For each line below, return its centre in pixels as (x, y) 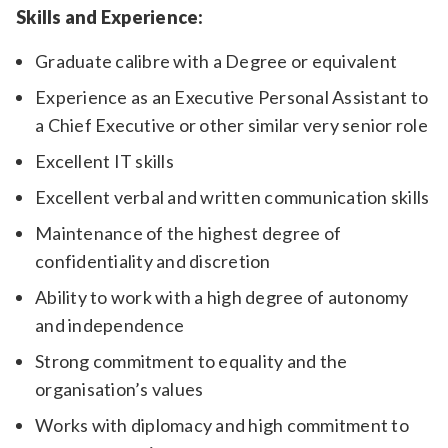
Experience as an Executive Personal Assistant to (232, 97)
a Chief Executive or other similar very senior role (231, 125)
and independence (110, 325)
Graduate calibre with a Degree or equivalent (216, 61)
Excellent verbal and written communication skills (232, 197)
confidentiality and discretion (153, 261)
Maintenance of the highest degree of (188, 233)
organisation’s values (119, 389)
